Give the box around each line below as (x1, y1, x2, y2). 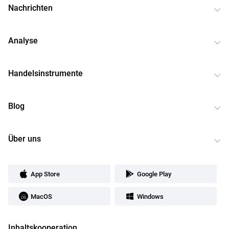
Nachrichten (8, 2, 53, 13)
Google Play (137, 169, 171, 179)
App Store (31, 169, 60, 179)
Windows (137, 192, 164, 201)
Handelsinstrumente (8, 67, 83, 79)
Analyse (8, 35, 38, 46)
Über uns (8, 133, 41, 144)
